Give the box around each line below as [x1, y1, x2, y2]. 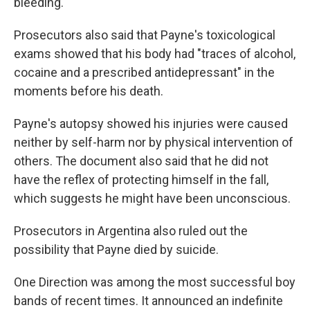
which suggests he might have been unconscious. [14, 191, 291, 206]
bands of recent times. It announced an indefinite [14, 293, 283, 309]
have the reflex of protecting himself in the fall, [14, 172, 268, 188]
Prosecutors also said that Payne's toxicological [14, 28, 275, 43]
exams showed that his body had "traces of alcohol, [14, 46, 295, 62]
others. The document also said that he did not [14, 154, 268, 169]
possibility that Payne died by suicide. [14, 242, 219, 257]
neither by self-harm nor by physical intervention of [14, 135, 293, 150]
